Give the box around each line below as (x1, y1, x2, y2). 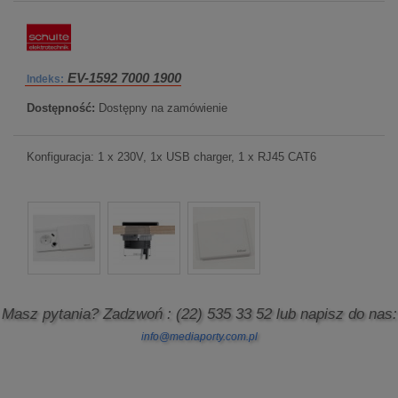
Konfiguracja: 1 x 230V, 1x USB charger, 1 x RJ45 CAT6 (27, 150, 316, 163)
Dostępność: (27, 101, 95, 115)
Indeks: (27, 73, 64, 85)
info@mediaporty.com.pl (140, 330, 258, 343)
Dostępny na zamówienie (99, 101, 227, 115)
